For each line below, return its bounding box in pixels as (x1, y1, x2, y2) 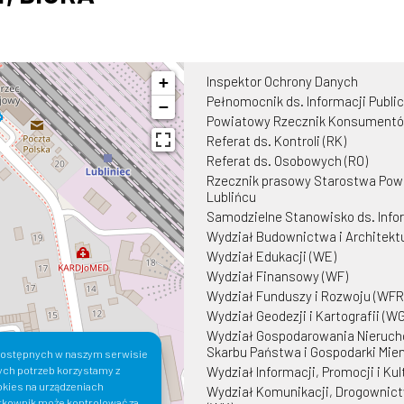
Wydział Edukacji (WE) (207, 247, 336, 264)
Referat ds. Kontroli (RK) (207, 132, 346, 149)
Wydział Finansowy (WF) (207, 267, 348, 284)
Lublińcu (207, 188, 256, 205)
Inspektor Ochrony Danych (207, 72, 358, 89)
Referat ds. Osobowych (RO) (207, 151, 368, 169)
